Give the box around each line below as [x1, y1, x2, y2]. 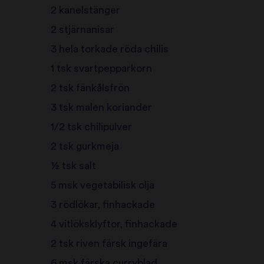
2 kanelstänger [50, 5, 120, 16]
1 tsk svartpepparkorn [50, 64, 152, 74]
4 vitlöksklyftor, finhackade [50, 219, 177, 230]
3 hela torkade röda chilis [50, 44, 169, 55]
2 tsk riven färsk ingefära [50, 239, 167, 249]
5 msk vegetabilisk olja [50, 180, 154, 191]
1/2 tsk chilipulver [50, 122, 132, 133]
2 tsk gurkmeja [50, 141, 119, 152]
